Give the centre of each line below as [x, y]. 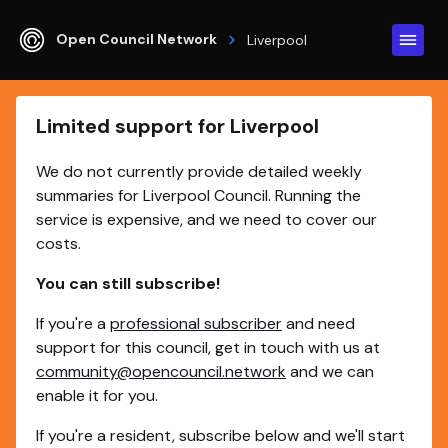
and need [318, 323]
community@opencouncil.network [161, 371]
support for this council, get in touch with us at [208, 347]
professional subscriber [196, 323]
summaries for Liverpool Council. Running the [198, 195]
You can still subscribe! [128, 283]
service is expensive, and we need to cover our [206, 219]
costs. [58, 243]
